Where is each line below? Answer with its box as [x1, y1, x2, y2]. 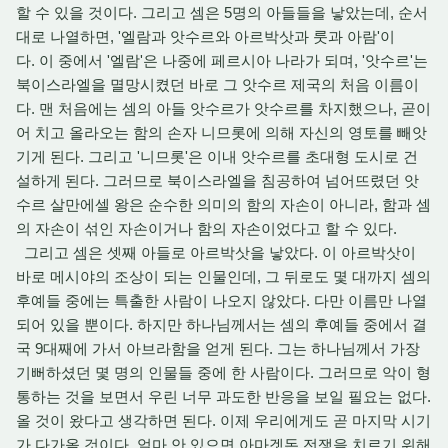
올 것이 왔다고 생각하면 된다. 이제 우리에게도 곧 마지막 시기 [16, 412, 431, 429]
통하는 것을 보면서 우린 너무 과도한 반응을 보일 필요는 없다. [16, 388, 431, 405]
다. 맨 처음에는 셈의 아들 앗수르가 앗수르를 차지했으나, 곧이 [16, 100, 431, 117]
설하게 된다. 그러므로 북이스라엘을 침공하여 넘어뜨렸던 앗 [16, 172, 419, 189]
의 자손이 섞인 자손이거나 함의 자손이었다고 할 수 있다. [16, 220, 401, 237]
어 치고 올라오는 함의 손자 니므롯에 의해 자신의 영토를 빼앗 [16, 124, 427, 141]
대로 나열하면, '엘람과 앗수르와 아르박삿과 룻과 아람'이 [16, 28, 395, 45]
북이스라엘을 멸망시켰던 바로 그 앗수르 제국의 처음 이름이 [16, 76, 419, 93]
